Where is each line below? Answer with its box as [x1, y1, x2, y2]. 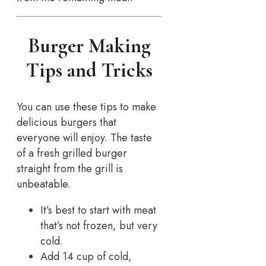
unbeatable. [17, 176, 71, 192]
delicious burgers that [17, 115, 116, 131]
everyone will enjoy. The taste [17, 130, 152, 146]
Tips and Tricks [26, 58, 153, 83]
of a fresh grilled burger [17, 145, 127, 161]
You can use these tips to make [17, 99, 156, 115]
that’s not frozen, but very [40, 218, 157, 234]
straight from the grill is [17, 161, 123, 177]
